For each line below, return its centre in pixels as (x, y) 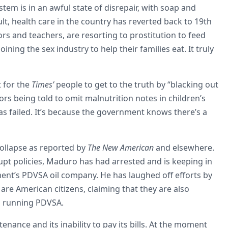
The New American (121, 147)
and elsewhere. (184, 147)
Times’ (43, 84)
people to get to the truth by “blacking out (136, 84)
